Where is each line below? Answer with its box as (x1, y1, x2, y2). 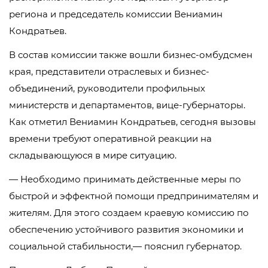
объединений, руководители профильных (9, 83, 205, 94)
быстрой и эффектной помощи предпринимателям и (9, 190, 258, 202)
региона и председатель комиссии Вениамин (9, 8, 223, 20)
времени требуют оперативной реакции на (9, 133, 212, 144)
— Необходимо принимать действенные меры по (9, 173, 241, 185)
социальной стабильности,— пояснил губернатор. (9, 240, 242, 252)
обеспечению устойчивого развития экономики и (9, 224, 243, 235)
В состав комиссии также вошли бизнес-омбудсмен (9, 49, 252, 60)
